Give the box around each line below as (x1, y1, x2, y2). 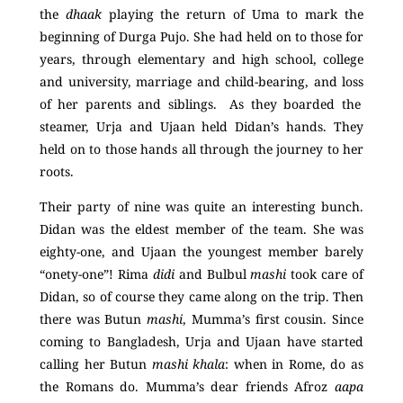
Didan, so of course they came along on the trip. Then (40, 287, 363, 305)
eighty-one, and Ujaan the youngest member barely (40, 242, 363, 260)
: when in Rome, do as (225, 354, 364, 372)
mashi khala (151, 354, 226, 372)
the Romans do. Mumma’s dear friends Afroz (40, 377, 335, 395)
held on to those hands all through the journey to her (40, 139, 363, 157)
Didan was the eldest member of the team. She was (40, 219, 363, 237)
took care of (286, 264, 363, 282)
